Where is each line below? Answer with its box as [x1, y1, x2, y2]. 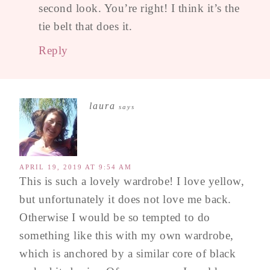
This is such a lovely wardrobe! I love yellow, [19, 175, 244, 188]
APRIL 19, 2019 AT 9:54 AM [19, 163, 132, 171]
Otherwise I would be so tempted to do [19, 211, 210, 224]
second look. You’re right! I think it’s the [39, 2, 240, 15]
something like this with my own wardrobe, [19, 229, 234, 242]
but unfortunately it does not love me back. [19, 193, 231, 206]
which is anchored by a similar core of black [19, 247, 236, 260]
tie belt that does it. [39, 20, 132, 33]
